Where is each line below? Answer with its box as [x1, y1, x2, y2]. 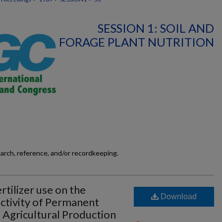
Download [159, 192, 197, 201]
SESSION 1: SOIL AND [98, 21, 214, 35]
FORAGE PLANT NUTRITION [59, 35, 214, 49]
